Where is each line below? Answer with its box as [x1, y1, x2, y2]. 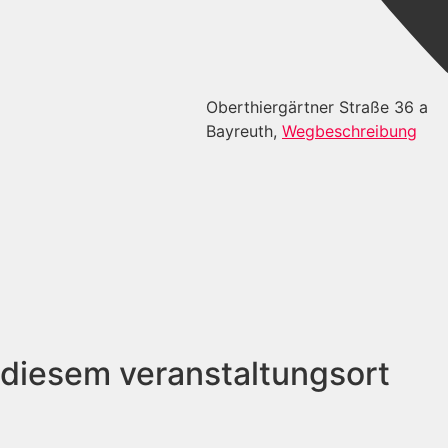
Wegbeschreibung [282, 121, 417, 142]
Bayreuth [206, 121, 273, 142]
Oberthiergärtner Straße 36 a [206, 97, 428, 118]
